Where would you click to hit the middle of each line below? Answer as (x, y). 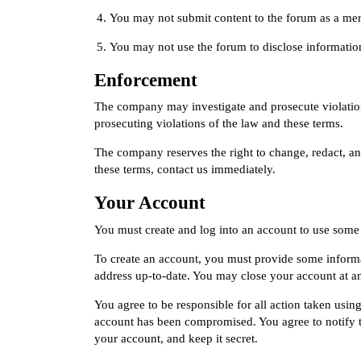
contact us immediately (215, 170)
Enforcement (146, 80)
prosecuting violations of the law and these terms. (219, 124)
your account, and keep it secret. (176, 338)
